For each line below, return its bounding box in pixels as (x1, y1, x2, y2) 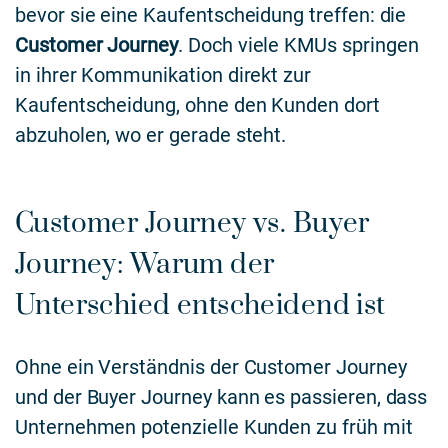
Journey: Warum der (15, 247, 275, 283)
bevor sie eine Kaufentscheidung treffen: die (15, 3, 407, 28)
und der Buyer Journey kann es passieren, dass (15, 385, 428, 410)
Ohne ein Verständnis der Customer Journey (15, 355, 407, 380)
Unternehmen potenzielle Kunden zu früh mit (15, 415, 413, 440)
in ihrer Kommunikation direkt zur (15, 63, 312, 88)
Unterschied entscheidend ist (15, 288, 386, 324)
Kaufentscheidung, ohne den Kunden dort (15, 93, 380, 118)
